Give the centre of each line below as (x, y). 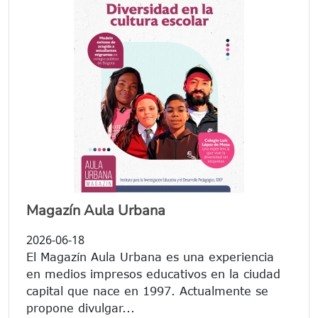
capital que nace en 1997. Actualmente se (147, 291)
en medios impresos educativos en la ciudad (153, 274)
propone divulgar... (81, 308)
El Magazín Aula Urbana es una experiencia (150, 257)
